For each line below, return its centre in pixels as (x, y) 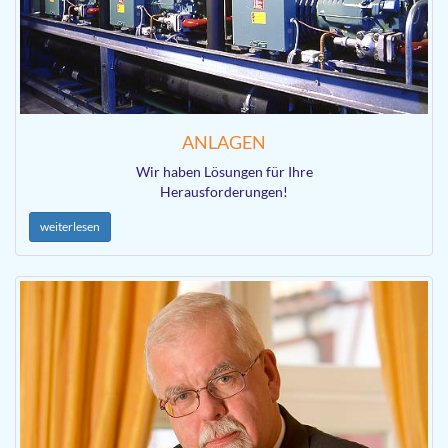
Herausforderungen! (224, 191)
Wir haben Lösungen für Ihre (224, 171)
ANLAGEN (224, 141)
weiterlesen (70, 226)
